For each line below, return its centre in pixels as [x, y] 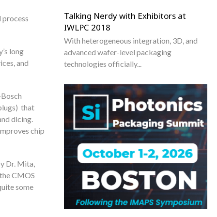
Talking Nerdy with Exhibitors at [125, 16]
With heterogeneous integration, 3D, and [131, 40]
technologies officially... [103, 64]
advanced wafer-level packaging [118, 52]
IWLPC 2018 [87, 27]
